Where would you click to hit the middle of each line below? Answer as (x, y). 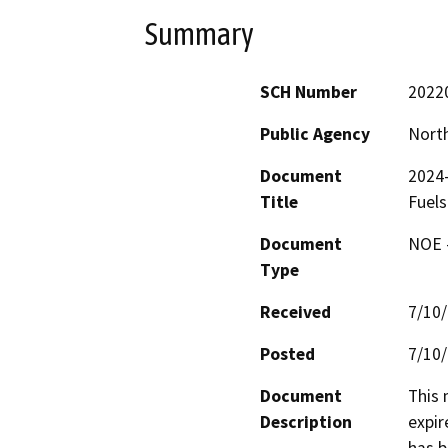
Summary (199, 33)
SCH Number (308, 92)
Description (306, 422)
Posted (287, 354)
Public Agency (315, 134)
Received (295, 312)
